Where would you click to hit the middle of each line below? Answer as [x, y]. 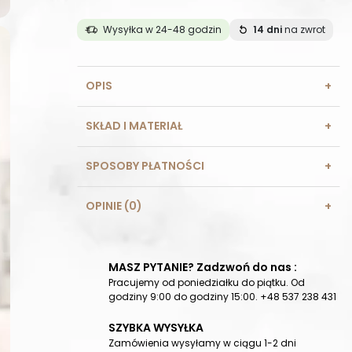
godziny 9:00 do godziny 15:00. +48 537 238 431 [222, 297]
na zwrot [304, 30]
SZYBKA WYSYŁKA [156, 328]
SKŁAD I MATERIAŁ [134, 126]
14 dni [268, 30]
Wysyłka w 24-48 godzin [162, 30]
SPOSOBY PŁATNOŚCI [145, 166]
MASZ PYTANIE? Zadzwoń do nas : [203, 268]
